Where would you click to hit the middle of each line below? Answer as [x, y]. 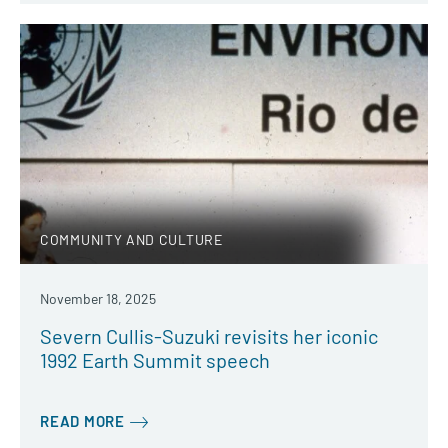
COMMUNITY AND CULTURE [131, 239]
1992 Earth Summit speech [155, 359]
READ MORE [82, 420]
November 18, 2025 [98, 298]
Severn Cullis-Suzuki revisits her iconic [209, 335]
